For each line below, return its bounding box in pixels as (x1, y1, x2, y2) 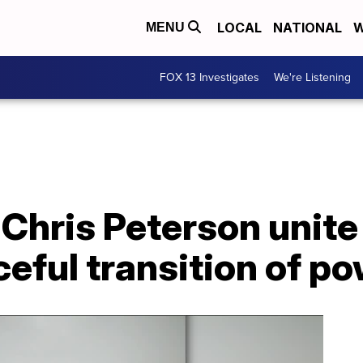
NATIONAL (273, 19, 342, 36)
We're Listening (274, 68, 351, 86)
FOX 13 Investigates (160, 68, 259, 86)
